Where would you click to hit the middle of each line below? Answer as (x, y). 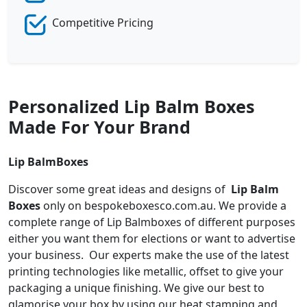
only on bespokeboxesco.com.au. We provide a (163, 205)
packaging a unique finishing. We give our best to (136, 287)
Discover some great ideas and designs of (120, 189)
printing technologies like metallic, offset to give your (146, 271)
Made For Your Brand (99, 126)
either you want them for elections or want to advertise (152, 238)
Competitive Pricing (103, 22)
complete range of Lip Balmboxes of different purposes (152, 222)
